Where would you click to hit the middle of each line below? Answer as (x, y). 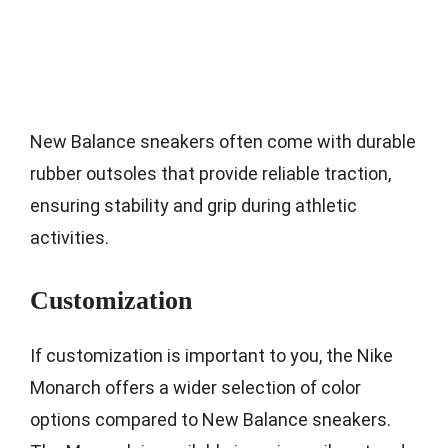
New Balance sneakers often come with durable (223, 141)
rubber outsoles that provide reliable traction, (210, 173)
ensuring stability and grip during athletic (193, 205)
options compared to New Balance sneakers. (210, 419)
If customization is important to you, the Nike (211, 355)
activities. (69, 237)
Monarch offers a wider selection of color (195, 387)
